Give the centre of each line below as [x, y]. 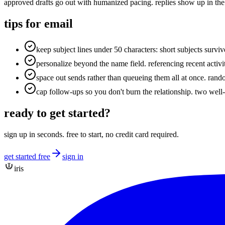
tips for [24, 23]
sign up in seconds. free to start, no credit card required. [91, 135]
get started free [27, 157]
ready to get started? [57, 113]
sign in [73, 157]
